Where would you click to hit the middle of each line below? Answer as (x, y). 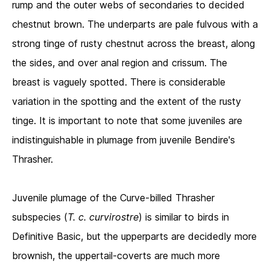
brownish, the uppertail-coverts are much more (116, 256)
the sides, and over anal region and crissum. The (120, 63)
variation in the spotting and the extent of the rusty (127, 102)
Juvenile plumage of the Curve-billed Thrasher (113, 198)
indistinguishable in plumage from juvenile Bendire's (124, 140)
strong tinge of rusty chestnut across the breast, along (133, 44)
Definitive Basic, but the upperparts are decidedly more (134, 237)
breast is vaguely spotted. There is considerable (119, 82)
